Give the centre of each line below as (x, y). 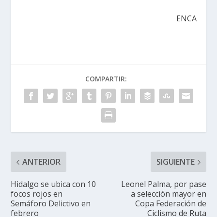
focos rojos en (37, 194)
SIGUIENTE (175, 162)
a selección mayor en (168, 194)
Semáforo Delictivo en (51, 204)
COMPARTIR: (106, 79)
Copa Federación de (170, 204)
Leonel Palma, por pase (163, 184)
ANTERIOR (42, 162)
